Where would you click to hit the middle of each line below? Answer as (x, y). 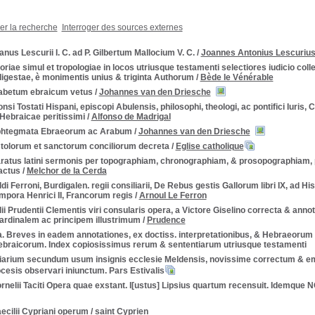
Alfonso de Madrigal (131, 117)
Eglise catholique (210, 146)
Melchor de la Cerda (66, 171)
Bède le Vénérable (237, 77)
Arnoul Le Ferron (173, 195)
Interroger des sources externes (122, 27)
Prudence (166, 220)
